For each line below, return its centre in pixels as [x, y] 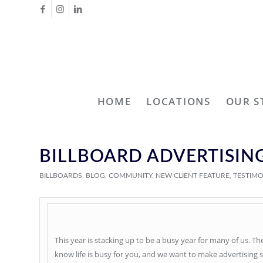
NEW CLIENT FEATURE [193, 176]
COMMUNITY [130, 176]
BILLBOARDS [61, 176]
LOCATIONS [178, 101]
